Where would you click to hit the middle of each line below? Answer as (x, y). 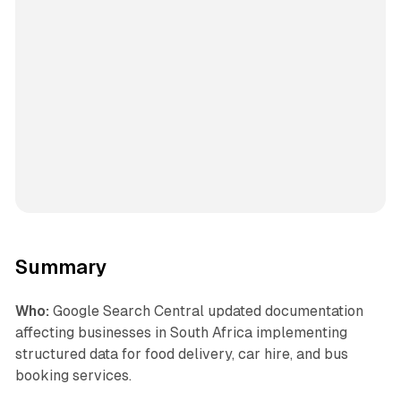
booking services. (73, 375)
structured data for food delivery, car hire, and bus (181, 354)
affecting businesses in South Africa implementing (181, 332)
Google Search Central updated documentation (206, 311)
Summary (61, 267)
